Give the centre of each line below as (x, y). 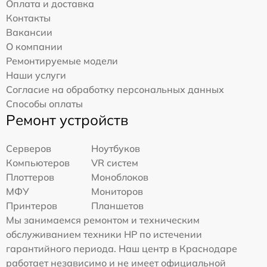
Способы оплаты (44, 104)
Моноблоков (120, 177)
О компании (34, 47)
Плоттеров (30, 177)
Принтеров (32, 206)
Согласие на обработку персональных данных (115, 90)
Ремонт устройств (67, 120)
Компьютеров (38, 163)
